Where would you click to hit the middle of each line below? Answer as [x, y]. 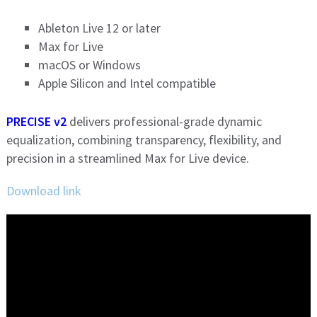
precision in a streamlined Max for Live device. [127, 158]
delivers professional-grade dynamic [164, 121]
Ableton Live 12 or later [99, 28]
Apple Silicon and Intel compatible [127, 83]
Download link [44, 190]
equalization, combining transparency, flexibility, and [144, 139]
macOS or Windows [89, 64]
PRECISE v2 [36, 121]
